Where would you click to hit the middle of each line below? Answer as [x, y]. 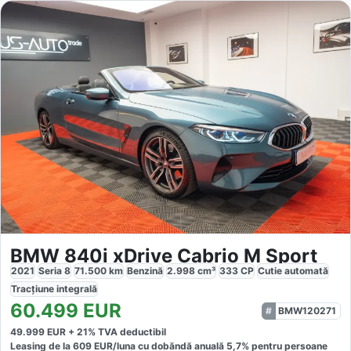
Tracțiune [34, 289]
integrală [77, 289]
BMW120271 [307, 311]
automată [306, 271]
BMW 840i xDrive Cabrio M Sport [164, 256]
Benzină [145, 271]
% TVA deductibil [127, 332]
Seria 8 [54, 271]
